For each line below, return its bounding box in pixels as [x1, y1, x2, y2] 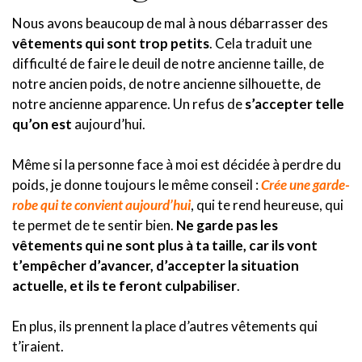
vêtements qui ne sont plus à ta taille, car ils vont [12, 237, 318, 255]
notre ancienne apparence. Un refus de [12, 95, 245, 113]
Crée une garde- [261, 176, 350, 194]
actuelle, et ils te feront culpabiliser [12, 277, 237, 295]
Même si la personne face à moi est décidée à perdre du [12, 156, 341, 174]
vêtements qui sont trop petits [12, 35, 209, 53]
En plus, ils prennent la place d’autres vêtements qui [12, 318, 318, 335]
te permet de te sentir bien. [12, 217, 176, 234]
